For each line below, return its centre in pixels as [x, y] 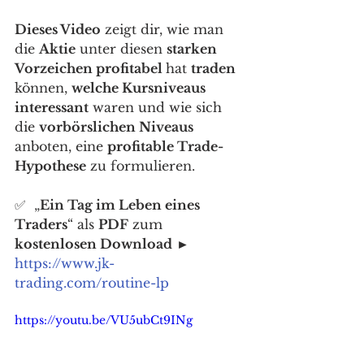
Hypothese [50, 165]
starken [193, 48]
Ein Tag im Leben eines [121, 204]
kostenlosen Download [93, 243]
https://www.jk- [65, 263]
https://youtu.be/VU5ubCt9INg [104, 320]
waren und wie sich [157, 107]
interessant [52, 107]
